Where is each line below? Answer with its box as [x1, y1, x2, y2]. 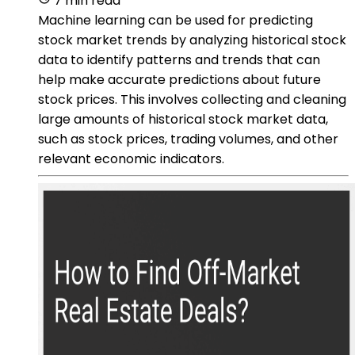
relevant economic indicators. [38, 149, 224, 168]
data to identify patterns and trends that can [38, 50, 320, 69]
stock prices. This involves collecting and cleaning [38, 90, 346, 109]
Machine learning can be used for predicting [38, 10, 313, 29]
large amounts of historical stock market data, [38, 109, 328, 128]
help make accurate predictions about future [38, 70, 321, 89]
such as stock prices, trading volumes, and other [38, 129, 338, 148]
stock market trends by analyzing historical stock [38, 30, 346, 49]
